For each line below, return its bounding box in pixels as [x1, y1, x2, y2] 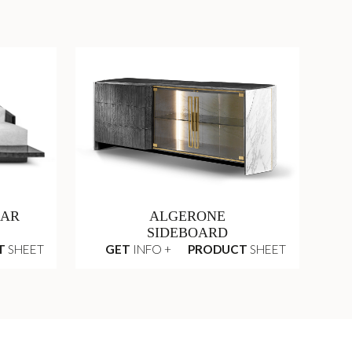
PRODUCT [188, 242, 248, 257]
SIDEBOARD [147, 225, 229, 241]
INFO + [130, 242, 171, 257]
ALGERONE [149, 208, 226, 225]
